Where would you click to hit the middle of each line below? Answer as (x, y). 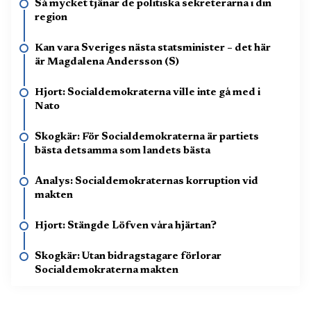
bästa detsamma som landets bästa (123, 151)
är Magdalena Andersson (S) (107, 62)
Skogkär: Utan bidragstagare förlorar (128, 256)
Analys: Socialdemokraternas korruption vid (146, 181)
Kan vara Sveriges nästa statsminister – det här (153, 48)
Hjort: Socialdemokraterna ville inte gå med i (148, 92)
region (51, 17)
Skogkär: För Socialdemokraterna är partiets (147, 137)
